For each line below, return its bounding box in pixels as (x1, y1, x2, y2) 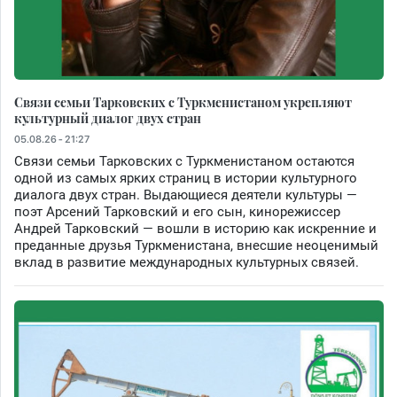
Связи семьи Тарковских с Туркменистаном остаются (14, 153, 354, 170)
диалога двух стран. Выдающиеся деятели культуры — (14, 187, 357, 204)
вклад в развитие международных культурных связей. (14, 254, 359, 271)
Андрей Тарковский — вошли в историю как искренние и (14, 221, 377, 237)
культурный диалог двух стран (14, 109, 201, 128)
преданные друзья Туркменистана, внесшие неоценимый (14, 237, 378, 254)
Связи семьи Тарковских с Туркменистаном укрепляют (14, 93, 352, 112)
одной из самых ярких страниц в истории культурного (14, 170, 357, 187)
